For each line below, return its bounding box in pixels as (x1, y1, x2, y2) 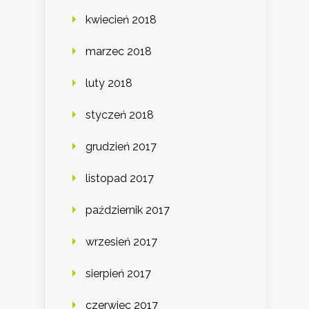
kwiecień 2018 (86, 13, 157, 27)
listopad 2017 (86, 172, 154, 186)
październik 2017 (86, 203, 170, 217)
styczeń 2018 (86, 108, 154, 122)
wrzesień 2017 (86, 235, 157, 249)
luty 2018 (86, 77, 132, 90)
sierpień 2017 (86, 267, 151, 281)
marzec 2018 (86, 45, 152, 59)
